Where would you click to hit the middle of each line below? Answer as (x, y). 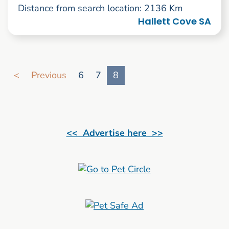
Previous (49, 75)
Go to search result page (58, 62)
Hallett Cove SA (175, 21)
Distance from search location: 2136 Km (100, 8)
